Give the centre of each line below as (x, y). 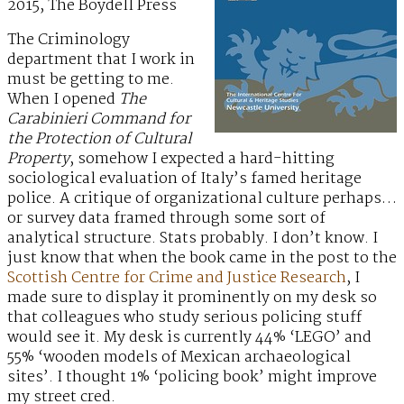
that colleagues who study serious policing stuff (184, 318)
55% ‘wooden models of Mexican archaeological (179, 358)
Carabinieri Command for (99, 120)
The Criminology (69, 41)
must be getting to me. (91, 80)
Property (38, 160)
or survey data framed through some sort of (166, 219)
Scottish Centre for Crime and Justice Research (177, 279)
